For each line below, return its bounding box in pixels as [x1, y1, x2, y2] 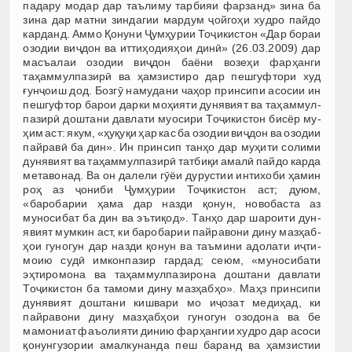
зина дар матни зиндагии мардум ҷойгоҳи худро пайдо [23, 13, 321, 26]
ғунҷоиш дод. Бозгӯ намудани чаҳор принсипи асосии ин [23, 83, 321, 97]
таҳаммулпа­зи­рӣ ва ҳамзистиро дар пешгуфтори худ [23, 69, 321, 82]
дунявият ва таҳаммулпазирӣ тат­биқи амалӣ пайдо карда [23, 154, 321, 167]
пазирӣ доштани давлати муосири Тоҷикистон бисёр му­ [23, 112, 321, 125]
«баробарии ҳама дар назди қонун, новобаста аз [23, 196, 321, 210]
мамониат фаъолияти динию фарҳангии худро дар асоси [23, 324, 321, 337]
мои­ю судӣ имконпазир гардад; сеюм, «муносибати [23, 253, 321, 266]
